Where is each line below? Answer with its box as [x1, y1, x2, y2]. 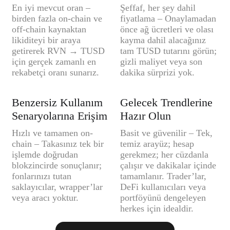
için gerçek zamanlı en [12, 56, 96, 67]
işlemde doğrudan [12, 149, 78, 160]
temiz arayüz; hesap [120, 139, 194, 149]
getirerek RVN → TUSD [12, 46, 105, 56]
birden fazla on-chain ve [12, 13, 102, 24]
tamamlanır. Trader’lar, [120, 171, 206, 182]
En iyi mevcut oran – [12, 3, 90, 13]
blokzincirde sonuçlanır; [12, 160, 102, 171]
